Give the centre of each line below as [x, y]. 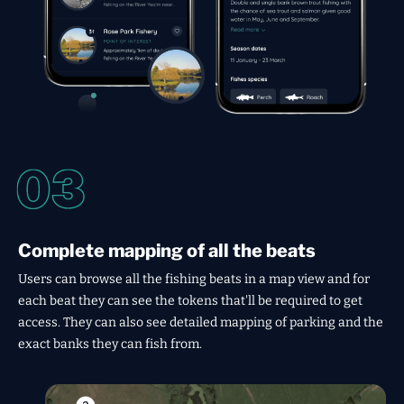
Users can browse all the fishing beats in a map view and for [194, 279]
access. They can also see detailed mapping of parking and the [201, 322]
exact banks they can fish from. [110, 344]
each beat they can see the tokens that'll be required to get [190, 300]
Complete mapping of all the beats [167, 250]
